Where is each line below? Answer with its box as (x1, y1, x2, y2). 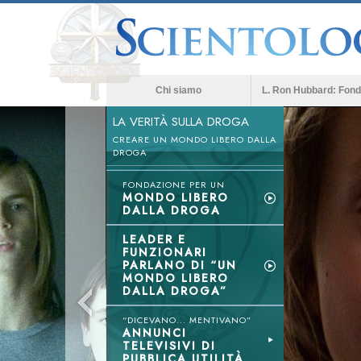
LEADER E (122, 231, 186, 247)
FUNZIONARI (122, 244, 207, 260)
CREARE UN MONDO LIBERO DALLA (113, 133, 276, 146)
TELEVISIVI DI (122, 338, 216, 354)
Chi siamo (156, 85, 201, 96)
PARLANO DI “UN (122, 257, 237, 273)
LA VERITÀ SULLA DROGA (113, 113, 249, 131)
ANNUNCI (122, 325, 187, 341)
